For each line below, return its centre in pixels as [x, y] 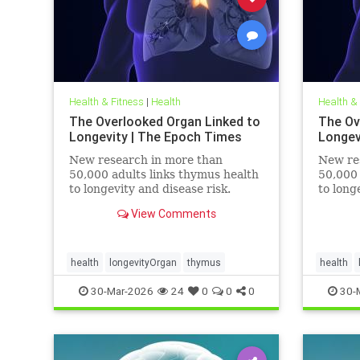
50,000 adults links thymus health [164, 175]
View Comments [172, 214]
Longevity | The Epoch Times [155, 137]
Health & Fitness [106, 102]
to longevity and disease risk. [149, 189]
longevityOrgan [143, 262]
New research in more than [145, 160]
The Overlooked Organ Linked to [164, 122]
